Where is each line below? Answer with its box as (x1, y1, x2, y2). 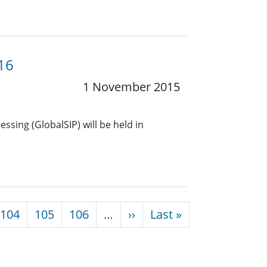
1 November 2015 (83, 79, 180, 95)
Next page (135, 206, 190, 222)
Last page (181, 206, 234, 222)
